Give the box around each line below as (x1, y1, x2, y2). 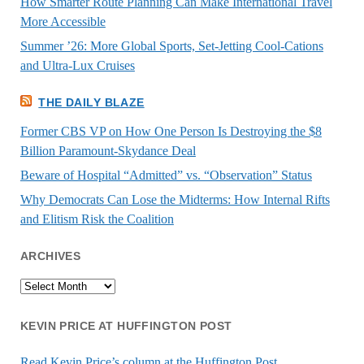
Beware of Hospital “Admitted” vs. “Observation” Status (19, 168, 312, 183)
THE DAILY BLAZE (38, 95, 145, 109)
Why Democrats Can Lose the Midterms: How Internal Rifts (19, 193, 330, 207)
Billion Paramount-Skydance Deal (19, 144, 196, 158)
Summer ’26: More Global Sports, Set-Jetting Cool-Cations (19, 38, 323, 53)
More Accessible (19, 14, 106, 28)
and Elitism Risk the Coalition (19, 212, 174, 227)
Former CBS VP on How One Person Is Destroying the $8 (19, 124, 322, 139)
